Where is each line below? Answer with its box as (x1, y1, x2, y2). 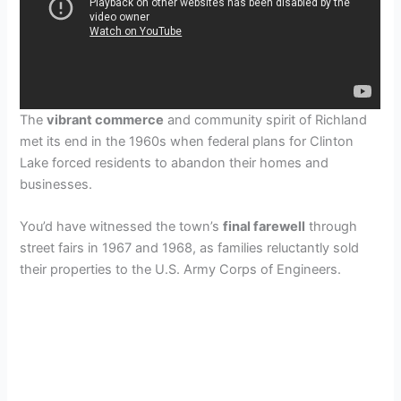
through (305, 218, 358, 235)
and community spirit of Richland (164, 111, 368, 128)
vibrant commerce (47, 111, 165, 128)
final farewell (223, 218, 306, 235)
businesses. (20, 175, 93, 192)
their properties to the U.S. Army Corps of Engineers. (20, 261, 342, 278)
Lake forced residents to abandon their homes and (20, 154, 329, 171)
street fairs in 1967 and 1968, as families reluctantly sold (20, 240, 360, 257)
